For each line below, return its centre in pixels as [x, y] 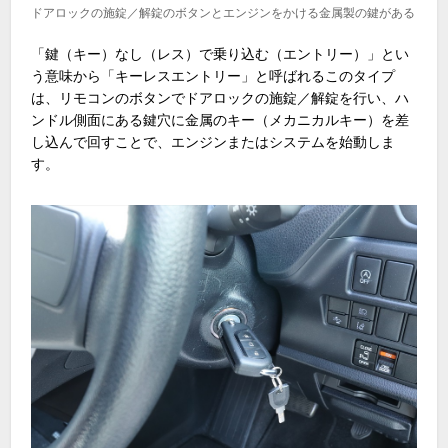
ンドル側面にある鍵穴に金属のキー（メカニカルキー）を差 [220, 119]
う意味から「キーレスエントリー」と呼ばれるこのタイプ [213, 75]
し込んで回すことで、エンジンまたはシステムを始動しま [213, 141]
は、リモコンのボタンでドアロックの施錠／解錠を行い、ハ [220, 97]
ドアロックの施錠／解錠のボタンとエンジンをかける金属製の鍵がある [223, 13]
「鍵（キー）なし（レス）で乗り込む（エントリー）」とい [220, 53]
